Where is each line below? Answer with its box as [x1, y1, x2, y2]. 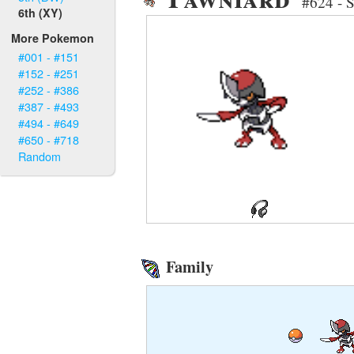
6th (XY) [18, 4, 63, 21]
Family [161, 254, 213, 279]
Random [18, 148, 62, 165]
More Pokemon [11, 30, 95, 47]
